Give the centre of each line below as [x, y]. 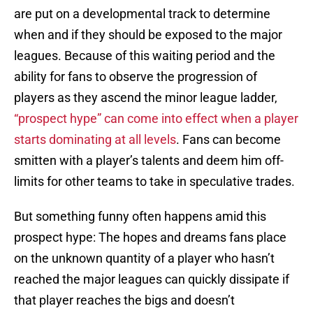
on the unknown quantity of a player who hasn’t [144, 259]
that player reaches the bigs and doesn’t [124, 300]
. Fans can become [228, 140]
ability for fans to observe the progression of [136, 77]
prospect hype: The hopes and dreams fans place [150, 238]
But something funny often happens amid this [140, 217]
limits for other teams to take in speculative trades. [154, 182]
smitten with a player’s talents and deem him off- [149, 161]
